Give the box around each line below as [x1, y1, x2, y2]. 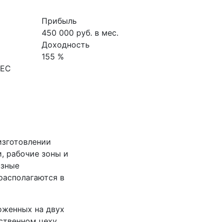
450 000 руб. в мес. [41, 28, 118, 38]
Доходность [41, 40, 90, 50]
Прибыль [41, 16, 77, 26]
